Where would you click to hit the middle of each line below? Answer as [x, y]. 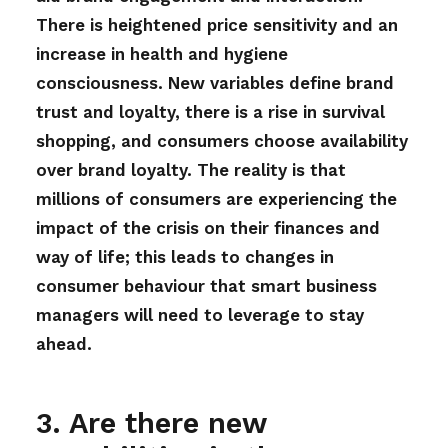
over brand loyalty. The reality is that [191, 170]
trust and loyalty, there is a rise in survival [210, 112]
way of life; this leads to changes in [185, 257]
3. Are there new [151, 423]
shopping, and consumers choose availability [222, 141]
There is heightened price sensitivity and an [217, 25]
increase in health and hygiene [162, 54]
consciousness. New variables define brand [215, 83]
